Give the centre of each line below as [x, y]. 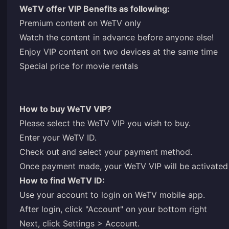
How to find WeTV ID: [62, 180]
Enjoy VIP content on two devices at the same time [119, 52]
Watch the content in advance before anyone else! [117, 37]
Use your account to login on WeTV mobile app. [112, 195]
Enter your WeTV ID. [58, 138]
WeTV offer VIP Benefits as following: [95, 9]
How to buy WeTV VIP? [65, 109]
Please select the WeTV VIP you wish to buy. [105, 123]
